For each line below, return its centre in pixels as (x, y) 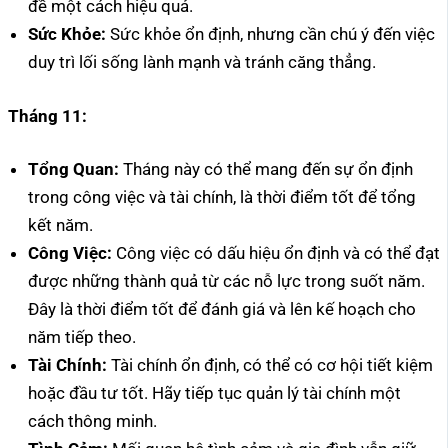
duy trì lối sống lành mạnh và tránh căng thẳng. (202, 62)
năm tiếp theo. (82, 337)
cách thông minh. (92, 421)
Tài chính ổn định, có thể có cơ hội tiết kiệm (270, 365)
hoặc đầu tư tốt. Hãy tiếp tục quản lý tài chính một (214, 393)
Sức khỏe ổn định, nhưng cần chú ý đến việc (270, 34)
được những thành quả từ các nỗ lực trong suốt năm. (226, 281)
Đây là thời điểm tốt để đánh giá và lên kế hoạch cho (222, 309)
